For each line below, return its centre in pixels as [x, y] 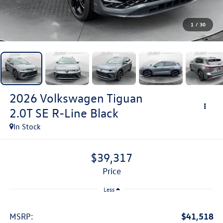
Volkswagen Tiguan [91, 98]
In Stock [27, 126]
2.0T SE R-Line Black [64, 113]
